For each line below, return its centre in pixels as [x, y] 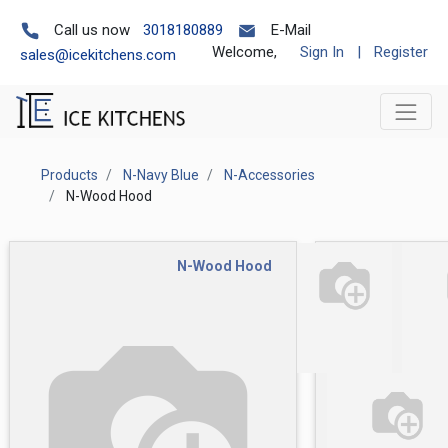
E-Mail [291, 30]
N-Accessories [269, 174]
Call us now [92, 30]
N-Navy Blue [161, 174]
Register [401, 52]
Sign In [322, 52]
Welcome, [244, 52]
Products [69, 174]
